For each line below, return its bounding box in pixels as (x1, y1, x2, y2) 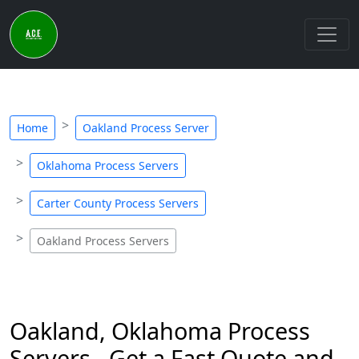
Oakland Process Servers (37, 233, 169, 248)
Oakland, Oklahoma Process (10, 315, 310, 346)
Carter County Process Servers (37, 196, 199, 211)
